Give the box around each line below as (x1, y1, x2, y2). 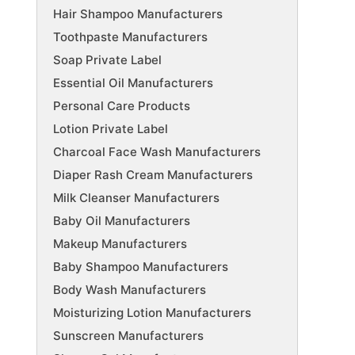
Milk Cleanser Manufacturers (53, 189, 219, 205)
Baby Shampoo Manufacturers (53, 258, 228, 274)
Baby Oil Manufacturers (53, 212, 190, 228)
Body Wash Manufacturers (53, 281, 206, 297)
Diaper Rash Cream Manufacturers (53, 166, 253, 182)
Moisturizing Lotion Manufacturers (53, 304, 251, 320)
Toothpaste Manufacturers (53, 29, 208, 44)
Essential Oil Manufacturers (53, 74, 213, 90)
